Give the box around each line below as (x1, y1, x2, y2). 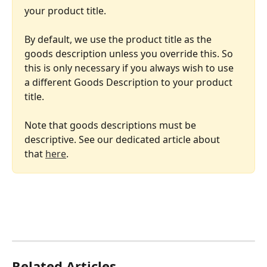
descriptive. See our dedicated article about (24, 133, 222, 147)
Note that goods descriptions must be (24, 119, 198, 132)
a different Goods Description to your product (24, 76, 235, 89)
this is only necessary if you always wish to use (24, 61, 236, 75)
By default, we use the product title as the (24, 33, 214, 46)
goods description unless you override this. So (24, 47, 235, 61)
